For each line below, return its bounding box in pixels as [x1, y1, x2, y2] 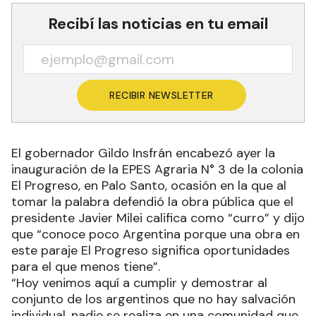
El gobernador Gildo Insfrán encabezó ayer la [11, 145, 275, 162]
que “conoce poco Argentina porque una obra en [11, 226, 300, 243]
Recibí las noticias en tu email [48, 13, 268, 34]
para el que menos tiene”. [11, 258, 160, 275]
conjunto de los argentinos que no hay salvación [11, 291, 296, 308]
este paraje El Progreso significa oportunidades [11, 242, 290, 259]
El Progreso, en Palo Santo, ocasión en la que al [11, 177, 286, 194]
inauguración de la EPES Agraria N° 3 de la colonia [11, 161, 303, 178]
